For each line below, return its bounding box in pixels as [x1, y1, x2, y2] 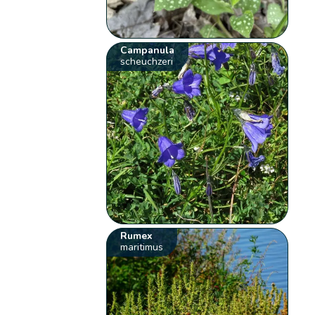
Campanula [120, 44, 175, 58]
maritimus [120, 240, 164, 255]
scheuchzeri [120, 55, 174, 69]
